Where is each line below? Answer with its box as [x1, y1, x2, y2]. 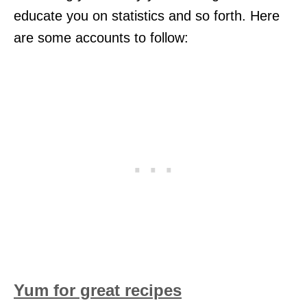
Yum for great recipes [14, 280, 182, 299]
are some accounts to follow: [14, 29, 188, 45]
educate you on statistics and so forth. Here [14, 8, 280, 23]
